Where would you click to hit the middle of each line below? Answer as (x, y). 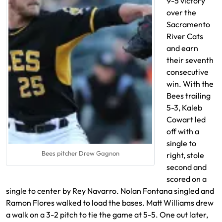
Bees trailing (189, 96)
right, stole (185, 155)
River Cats (185, 36)
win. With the (190, 84)
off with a (183, 131)
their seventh (190, 60)
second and (187, 167)
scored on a (187, 179)
